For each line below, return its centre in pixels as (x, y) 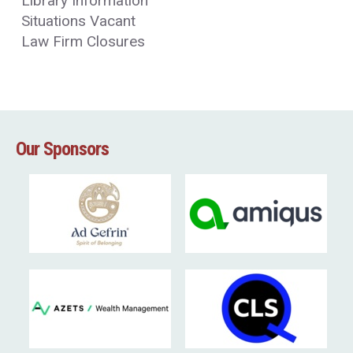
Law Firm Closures (83, 41)
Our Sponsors (62, 149)
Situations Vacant (78, 21)
